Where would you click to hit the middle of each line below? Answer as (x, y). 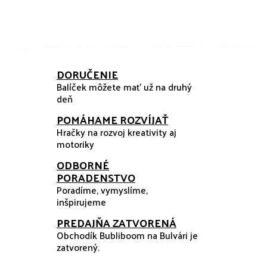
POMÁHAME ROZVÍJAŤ (112, 119)
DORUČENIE (87, 74)
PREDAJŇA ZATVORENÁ (117, 223)
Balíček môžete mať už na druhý (124, 87)
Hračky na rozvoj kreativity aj (117, 132)
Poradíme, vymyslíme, (102, 190)
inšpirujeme (81, 202)
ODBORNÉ (83, 165)
